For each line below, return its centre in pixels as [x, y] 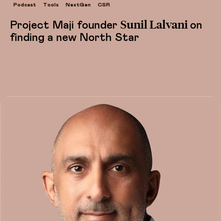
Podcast [25, 4]
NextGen [78, 4]
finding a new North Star [74, 37]
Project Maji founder [65, 25]
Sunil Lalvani [155, 25]
